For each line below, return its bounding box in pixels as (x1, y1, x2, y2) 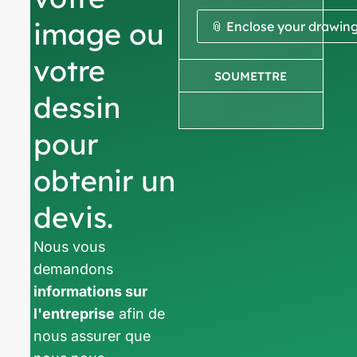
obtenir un (33, 163, 176, 199)
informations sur (33, 283, 148, 300)
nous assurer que (33, 328, 151, 345)
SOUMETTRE (214, 68, 288, 84)
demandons (33, 261, 114, 278)
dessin (33, 89, 121, 126)
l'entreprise (33, 305, 116, 323)
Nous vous (33, 238, 106, 256)
